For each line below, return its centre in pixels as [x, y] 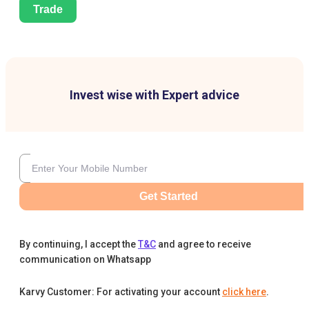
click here [244, 292]
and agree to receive [205, 245]
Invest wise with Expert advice [154, 95]
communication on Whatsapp [85, 260]
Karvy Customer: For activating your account [120, 292]
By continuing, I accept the [78, 245]
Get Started [168, 197]
